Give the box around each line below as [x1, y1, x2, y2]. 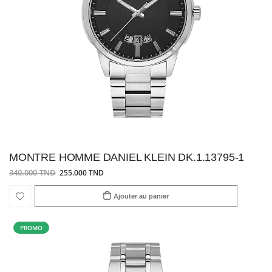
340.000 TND [9, 168, 56, 178]
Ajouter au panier [114, 192, 169, 200]
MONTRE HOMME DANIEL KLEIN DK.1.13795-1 [9, 151, 245, 163]
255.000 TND [59, 168, 104, 178]
